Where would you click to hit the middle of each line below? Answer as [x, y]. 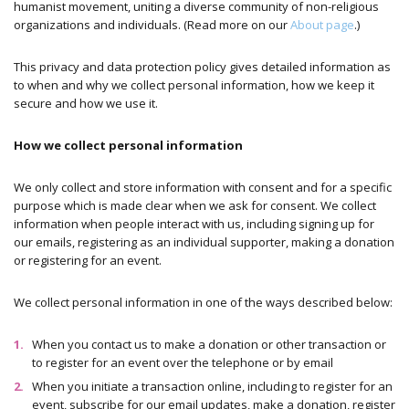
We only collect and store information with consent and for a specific [203, 187]
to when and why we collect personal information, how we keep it [194, 84]
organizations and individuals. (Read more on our [152, 24]
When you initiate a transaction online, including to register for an [212, 387]
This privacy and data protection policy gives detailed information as [202, 66]
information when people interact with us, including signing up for [194, 223]
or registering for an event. [88, 260]
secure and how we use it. [86, 103]
